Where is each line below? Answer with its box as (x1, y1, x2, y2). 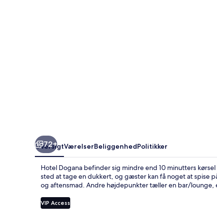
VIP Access (41, 199, 70, 206)
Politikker (137, 141, 168, 151)
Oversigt (35, 141, 64, 151)
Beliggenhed (94, 141, 137, 151)
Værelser (64, 141, 94, 151)
